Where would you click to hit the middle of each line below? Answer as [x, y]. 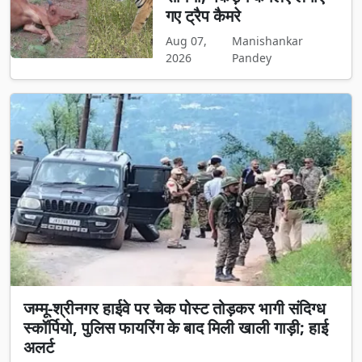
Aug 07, [186, 41]
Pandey [251, 58]
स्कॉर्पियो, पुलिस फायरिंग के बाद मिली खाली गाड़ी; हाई [176, 327]
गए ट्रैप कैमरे [203, 16]
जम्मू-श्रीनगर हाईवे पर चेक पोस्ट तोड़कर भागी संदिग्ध [175, 308]
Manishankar [267, 41]
